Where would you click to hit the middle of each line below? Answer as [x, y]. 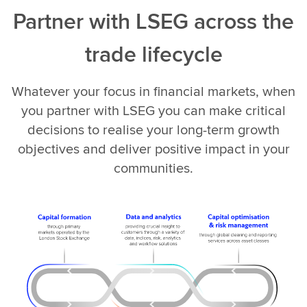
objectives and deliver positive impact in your [153, 148]
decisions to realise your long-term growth [153, 129]
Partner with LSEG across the [153, 21]
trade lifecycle [153, 53]
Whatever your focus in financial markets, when [153, 90]
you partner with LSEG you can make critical [153, 110]
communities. [153, 167]
